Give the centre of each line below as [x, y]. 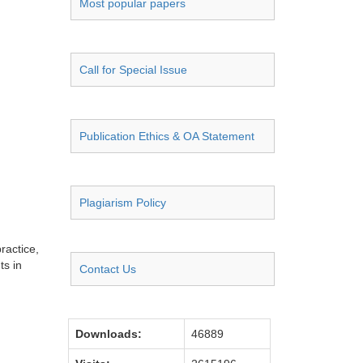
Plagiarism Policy [123, 203]
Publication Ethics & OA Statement [167, 136]
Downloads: [109, 334]
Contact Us [108, 269]
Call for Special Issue [133, 70]
